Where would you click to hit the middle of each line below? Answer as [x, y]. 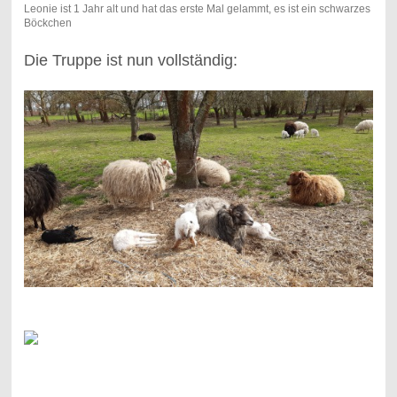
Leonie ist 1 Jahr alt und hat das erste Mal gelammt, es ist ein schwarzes [197, 9]
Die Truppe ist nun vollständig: [130, 61]
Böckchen [47, 23]
